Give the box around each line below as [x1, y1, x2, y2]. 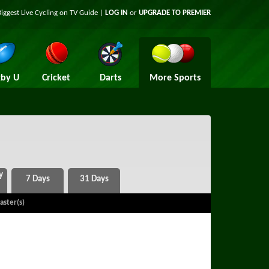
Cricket [42, 73, 70, 83]
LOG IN [105, 9, 128, 17]
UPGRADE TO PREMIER [139, 9, 211, 17]
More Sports [149, 73, 201, 83]
